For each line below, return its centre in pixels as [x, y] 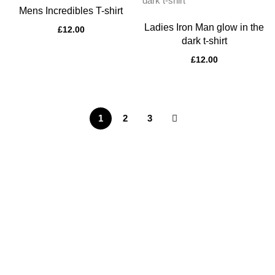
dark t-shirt [204, 41]
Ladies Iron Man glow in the [204, 27]
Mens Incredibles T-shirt [71, 11]
